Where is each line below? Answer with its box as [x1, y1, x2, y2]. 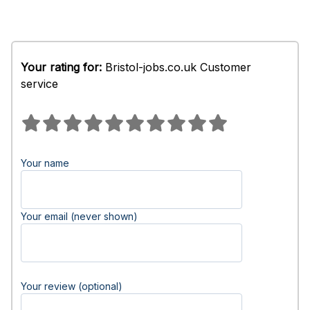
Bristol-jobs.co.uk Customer [102, 60, 251, 74]
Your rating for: [21, 60, 102, 74]
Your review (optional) [21, 280, 122, 292]
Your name [21, 157, 69, 169]
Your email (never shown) [21, 210, 138, 222]
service [21, 77, 58, 91]
